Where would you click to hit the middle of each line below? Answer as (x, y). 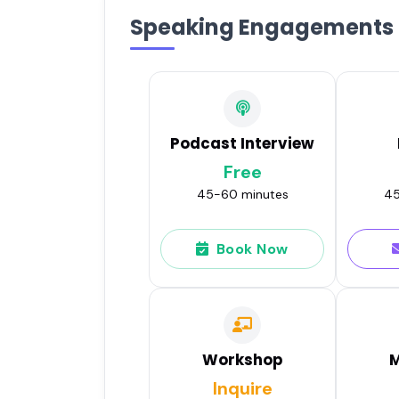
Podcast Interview (242, 143)
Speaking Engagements (262, 27)
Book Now (252, 248)
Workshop (242, 359)
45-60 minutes (242, 194)
